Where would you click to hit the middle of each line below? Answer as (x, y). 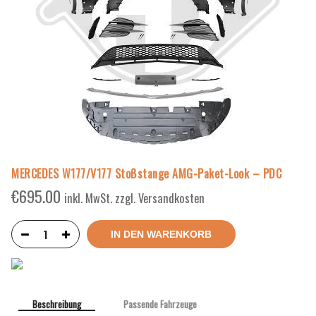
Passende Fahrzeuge (160, 304)
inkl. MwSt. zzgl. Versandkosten (134, 198)
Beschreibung (57, 304)
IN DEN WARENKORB (161, 235)
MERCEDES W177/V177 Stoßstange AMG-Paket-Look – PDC (146, 174)
